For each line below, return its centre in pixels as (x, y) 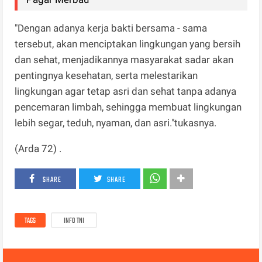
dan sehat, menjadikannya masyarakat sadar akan (124, 59)
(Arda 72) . (38, 148)
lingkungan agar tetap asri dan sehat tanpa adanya (126, 91)
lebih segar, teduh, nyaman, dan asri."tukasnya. (116, 123)
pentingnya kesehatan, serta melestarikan (106, 75)
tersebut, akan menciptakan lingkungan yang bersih (128, 44)
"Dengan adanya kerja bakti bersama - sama (111, 28)
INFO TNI (74, 221)
